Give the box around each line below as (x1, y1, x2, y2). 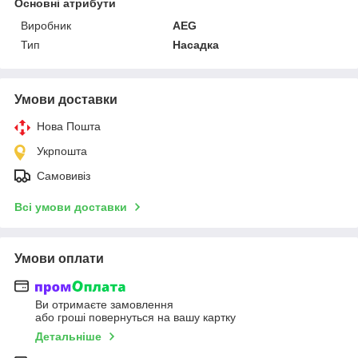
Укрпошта (37, 144, 87, 157)
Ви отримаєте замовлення (35, 298, 173, 312)
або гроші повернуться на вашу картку (35, 311, 236, 324)
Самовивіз (37, 169, 90, 182)
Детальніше (35, 330, 101, 344)
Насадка (173, 38, 220, 51)
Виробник (21, 18, 71, 32)
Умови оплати (14, 251, 104, 265)
